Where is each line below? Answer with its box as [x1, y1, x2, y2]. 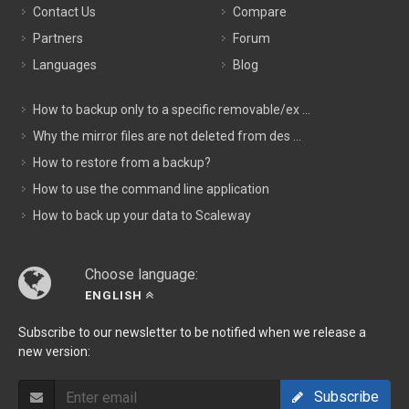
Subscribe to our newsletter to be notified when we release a [18, 325, 366, 341]
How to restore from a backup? [33, 155, 211, 171]
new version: [18, 344, 90, 360]
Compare [233, 5, 287, 20]
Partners [33, 31, 83, 47]
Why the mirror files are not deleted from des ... [33, 129, 301, 144]
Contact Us [33, 5, 96, 20]
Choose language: [85, 266, 198, 284]
